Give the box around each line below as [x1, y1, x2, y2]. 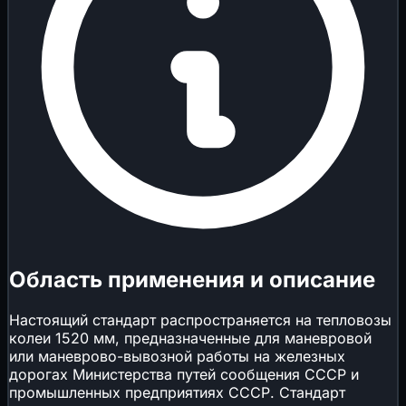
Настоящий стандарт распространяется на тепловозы [9, 310, 391, 329]
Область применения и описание [9, 266, 375, 293]
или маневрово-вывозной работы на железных [9, 346, 345, 365]
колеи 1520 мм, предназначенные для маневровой [9, 328, 372, 347]
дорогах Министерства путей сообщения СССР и [9, 364, 359, 383]
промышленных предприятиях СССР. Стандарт [9, 382, 345, 401]
